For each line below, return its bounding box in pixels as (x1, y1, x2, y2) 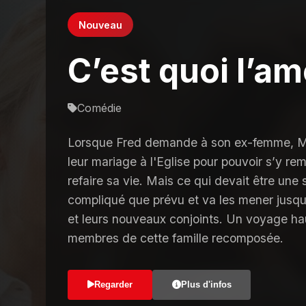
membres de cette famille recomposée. (68, 230, 284, 245)
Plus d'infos (180, 279, 232, 290)
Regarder (94, 279, 133, 290)
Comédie (77, 100, 122, 115)
